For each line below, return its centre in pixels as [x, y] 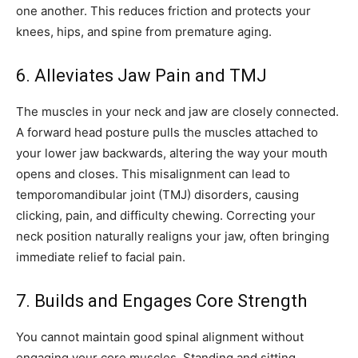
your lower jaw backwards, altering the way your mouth [172, 153]
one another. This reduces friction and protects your [163, 11]
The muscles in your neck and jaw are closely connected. [177, 112]
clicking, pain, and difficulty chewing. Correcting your [166, 216]
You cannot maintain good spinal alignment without [160, 337]
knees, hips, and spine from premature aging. [144, 32]
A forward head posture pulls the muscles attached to [167, 133]
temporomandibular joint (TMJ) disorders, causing [157, 195]
